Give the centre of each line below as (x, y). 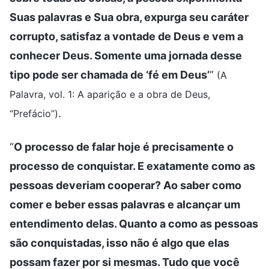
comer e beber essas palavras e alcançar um (125, 204)
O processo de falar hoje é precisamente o (124, 147)
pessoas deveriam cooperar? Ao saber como (125, 185)
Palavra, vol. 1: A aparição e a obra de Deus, (110, 94)
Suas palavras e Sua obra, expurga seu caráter (129, 17)
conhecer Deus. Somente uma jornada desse (126, 55)
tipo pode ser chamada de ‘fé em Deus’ (110, 74)
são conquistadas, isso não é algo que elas (119, 243)
